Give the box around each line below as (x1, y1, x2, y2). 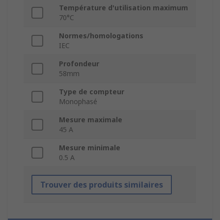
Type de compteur (59, 87, 124, 97)
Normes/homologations (59, 31, 143, 41)
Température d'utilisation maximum (59, 3, 188, 13)
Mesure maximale (59, 115, 122, 125)
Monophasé (59, 97, 97, 107)
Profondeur (59, 59, 99, 69)
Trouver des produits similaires (40, 179, 163, 191)
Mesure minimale (59, 143, 120, 153)
